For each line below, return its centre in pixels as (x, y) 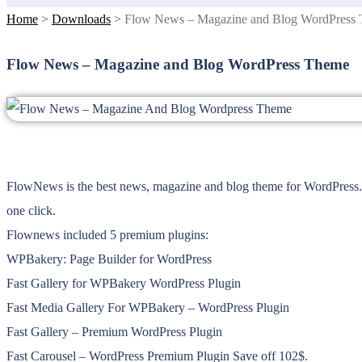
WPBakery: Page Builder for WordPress (109, 259)
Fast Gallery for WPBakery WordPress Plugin (124, 283)
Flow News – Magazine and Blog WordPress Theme (178, 64)
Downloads (81, 19)
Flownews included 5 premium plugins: (107, 234)
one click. (31, 210)
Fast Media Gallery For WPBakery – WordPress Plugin (148, 307)
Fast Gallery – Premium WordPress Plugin (114, 331)
